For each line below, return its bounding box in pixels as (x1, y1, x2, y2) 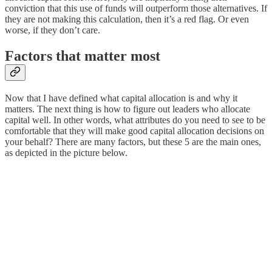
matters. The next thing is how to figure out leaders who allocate (5, 103, 250, 114)
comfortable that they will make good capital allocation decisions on (5, 125, 264, 136)
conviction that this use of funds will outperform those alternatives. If (5, 2, 267, 13)
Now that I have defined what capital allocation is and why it (5, 92, 237, 103)
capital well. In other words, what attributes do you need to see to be (5, 114, 265, 125)
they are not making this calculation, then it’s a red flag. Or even (5, 13, 249, 24)
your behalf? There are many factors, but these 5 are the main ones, (5, 136, 261, 147)
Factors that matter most (5, 47, 160, 64)
